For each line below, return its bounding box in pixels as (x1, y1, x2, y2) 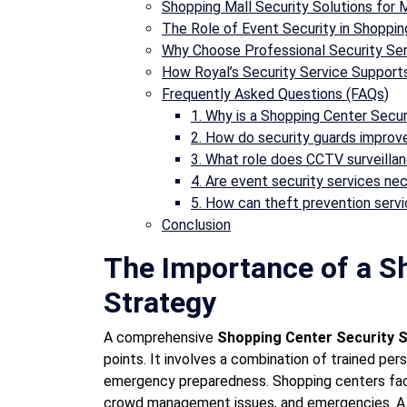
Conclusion (162, 215, 231, 233)
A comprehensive (104, 328, 217, 346)
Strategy (104, 284, 216, 320)
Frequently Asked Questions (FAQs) (162, 84, 389, 103)
